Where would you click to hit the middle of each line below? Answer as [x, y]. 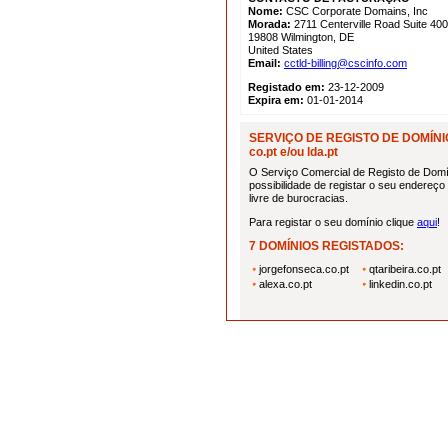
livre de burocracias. [298, 198]
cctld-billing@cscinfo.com [345, 63]
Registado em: [286, 87]
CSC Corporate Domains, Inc [355, 11]
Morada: [269, 24]
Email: [264, 63]
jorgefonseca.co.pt [304, 269]
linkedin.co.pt [400, 284]
